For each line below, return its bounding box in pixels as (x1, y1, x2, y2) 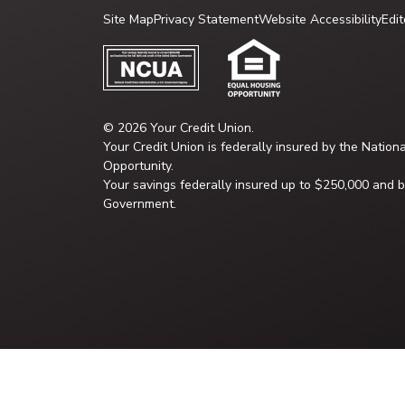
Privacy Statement (154, 11, 259, 28)
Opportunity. (103, 157, 174, 174)
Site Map (103, 11, 154, 28)
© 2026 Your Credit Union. (103, 119, 254, 137)
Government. (103, 195, 176, 212)
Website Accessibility (259, 11, 381, 28)
